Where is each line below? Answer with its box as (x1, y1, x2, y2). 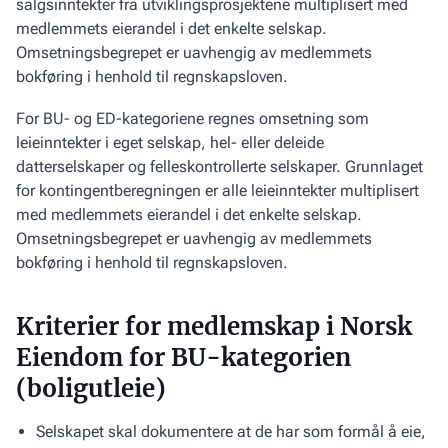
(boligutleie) (16, 372, 166, 404)
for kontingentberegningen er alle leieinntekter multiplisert (16, 180, 419, 200)
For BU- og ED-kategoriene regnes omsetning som (16, 108, 369, 128)
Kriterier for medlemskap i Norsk (16, 310, 412, 342)
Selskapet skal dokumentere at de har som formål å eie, (36, 421, 426, 441)
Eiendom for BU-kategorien (16, 341, 351, 373)
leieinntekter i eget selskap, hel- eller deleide (16, 132, 324, 152)
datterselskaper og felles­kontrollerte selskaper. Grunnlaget (16, 156, 423, 176)
